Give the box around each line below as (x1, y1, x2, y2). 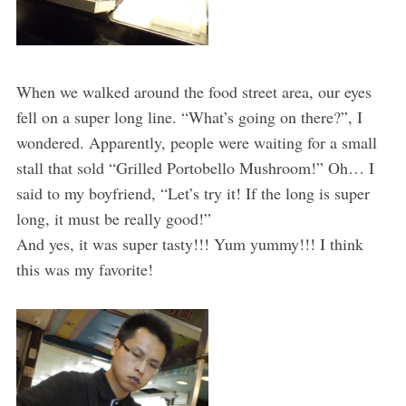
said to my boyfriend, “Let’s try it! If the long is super (15, 181, 370, 204)
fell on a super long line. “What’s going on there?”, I (15, 105, 362, 128)
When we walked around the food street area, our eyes (15, 80, 372, 102)
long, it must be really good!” (15, 207, 211, 229)
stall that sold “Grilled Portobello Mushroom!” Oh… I (15, 156, 374, 179)
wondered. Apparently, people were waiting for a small (15, 130, 377, 153)
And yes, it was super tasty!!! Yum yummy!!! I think (15, 232, 363, 255)
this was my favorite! (15, 257, 153, 280)
